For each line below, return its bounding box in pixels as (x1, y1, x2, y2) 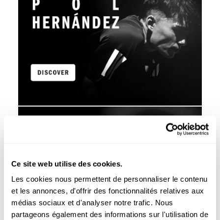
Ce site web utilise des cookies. (11, 159, 122, 168)
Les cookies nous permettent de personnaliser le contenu (11, 175, 208, 184)
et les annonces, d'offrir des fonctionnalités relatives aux (11, 187, 204, 195)
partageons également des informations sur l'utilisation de (11, 210, 208, 219)
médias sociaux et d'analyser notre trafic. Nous (11, 198, 173, 207)
